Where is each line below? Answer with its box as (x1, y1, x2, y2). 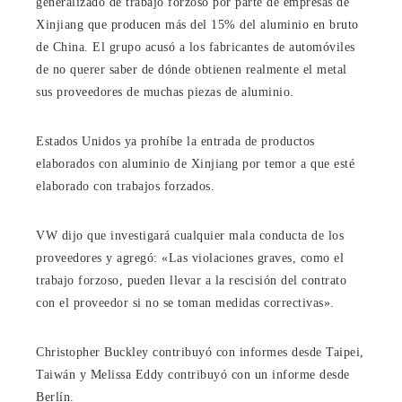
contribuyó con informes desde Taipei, (148, 345, 364, 359)
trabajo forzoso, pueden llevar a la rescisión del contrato (36, 273, 346, 287)
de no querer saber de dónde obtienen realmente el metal (36, 62, 347, 76)
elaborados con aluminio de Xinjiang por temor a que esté (36, 156, 354, 170)
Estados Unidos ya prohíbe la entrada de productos (36, 134, 315, 148)
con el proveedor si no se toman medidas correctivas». (36, 295, 335, 310)
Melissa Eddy (90, 367, 164, 381)
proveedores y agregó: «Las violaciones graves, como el (36, 250, 344, 265)
